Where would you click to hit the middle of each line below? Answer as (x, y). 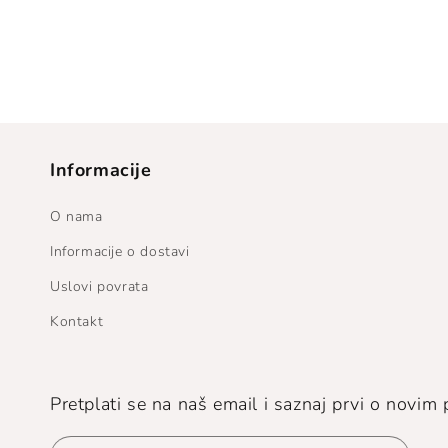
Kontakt (77, 322)
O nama (76, 217)
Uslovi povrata (99, 287)
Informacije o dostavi (120, 252)
